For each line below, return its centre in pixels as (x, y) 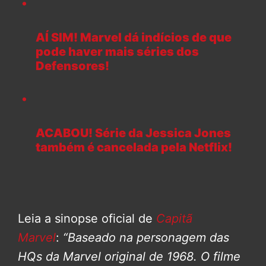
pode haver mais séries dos (117, 52)
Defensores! (72, 66)
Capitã (174, 218)
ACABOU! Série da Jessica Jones (133, 133)
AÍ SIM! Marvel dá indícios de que (134, 38)
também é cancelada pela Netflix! (134, 147)
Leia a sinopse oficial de (87, 218)
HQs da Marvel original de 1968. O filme (129, 256)
